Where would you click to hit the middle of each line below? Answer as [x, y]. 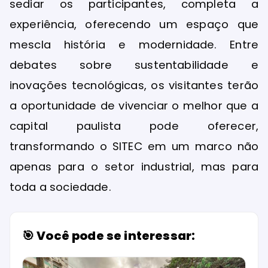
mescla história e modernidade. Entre [134, 44]
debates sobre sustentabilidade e [134, 65]
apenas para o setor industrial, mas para [134, 166]
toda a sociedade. [60, 187]
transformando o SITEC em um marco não [134, 146]
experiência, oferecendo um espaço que [134, 24]
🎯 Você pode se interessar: [109, 235]
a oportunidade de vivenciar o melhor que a [134, 105]
